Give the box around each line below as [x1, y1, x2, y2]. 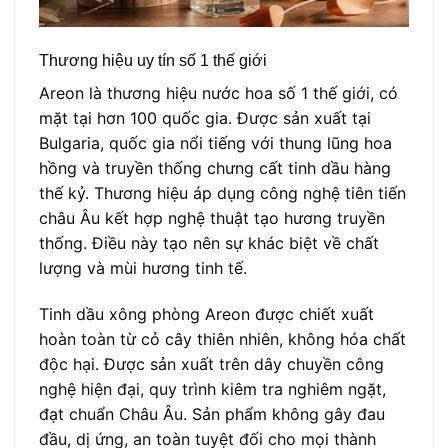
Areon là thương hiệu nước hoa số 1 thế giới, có [39, 83, 398, 104]
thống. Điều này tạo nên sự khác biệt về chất [39, 233, 379, 254]
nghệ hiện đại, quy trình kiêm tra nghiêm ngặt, [39, 378, 386, 399]
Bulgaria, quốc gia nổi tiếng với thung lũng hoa [39, 133, 392, 154]
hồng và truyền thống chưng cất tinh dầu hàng [39, 158, 391, 179]
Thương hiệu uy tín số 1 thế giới [39, 52, 267, 70]
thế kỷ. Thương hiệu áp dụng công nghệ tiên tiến [39, 183, 406, 204]
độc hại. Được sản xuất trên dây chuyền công [39, 353, 384, 374]
